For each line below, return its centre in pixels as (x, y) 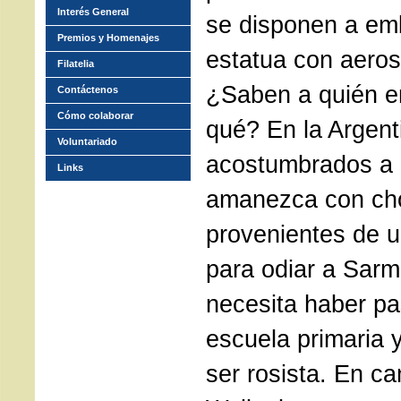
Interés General (93, 12)
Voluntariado (87, 141)
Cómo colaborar (95, 115)
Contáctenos (88, 90)
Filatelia (76, 64)
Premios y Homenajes (108, 38)
